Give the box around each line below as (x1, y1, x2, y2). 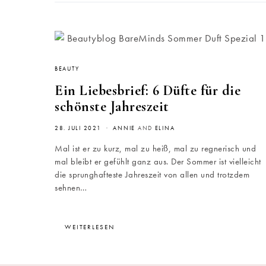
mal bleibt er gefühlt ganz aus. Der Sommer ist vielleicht (55, 156, 261, 167)
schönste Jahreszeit (55, 98, 169, 115)
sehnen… (55, 182, 87, 194)
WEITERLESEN (65, 223, 115, 231)
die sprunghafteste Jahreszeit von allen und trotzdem (55, 169, 249, 180)
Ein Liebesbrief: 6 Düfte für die (55, 82, 240, 99)
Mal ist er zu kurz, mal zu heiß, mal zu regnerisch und (55, 142, 256, 154)
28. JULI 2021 (55, 125, 102, 132)
